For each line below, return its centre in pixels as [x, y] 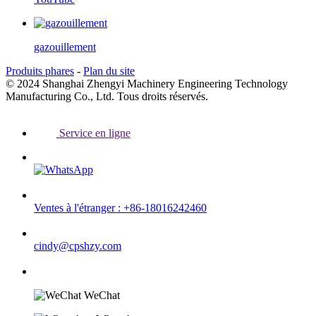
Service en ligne [95, 133]
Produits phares [40, 71]
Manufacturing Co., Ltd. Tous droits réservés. [107, 96]
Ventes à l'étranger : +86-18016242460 [120, 207]
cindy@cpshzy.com [78, 245]
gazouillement [65, 47]
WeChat [102, 295]
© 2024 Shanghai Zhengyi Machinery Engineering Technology [147, 83]
